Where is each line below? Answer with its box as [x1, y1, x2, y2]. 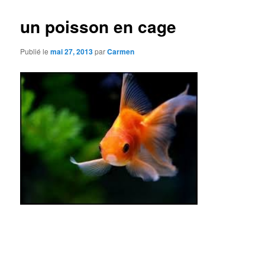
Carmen [107, 46, 135, 57]
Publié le [20, 46, 51, 56]
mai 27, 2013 [50, 46, 93, 57]
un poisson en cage [20, 14, 177, 39]
